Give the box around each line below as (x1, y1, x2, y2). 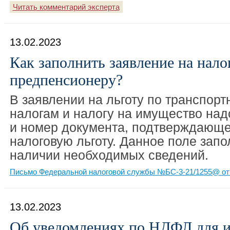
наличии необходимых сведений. (9, 148, 208, 162)
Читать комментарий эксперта (12, 3, 120, 11)
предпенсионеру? (9, 71, 123, 88)
